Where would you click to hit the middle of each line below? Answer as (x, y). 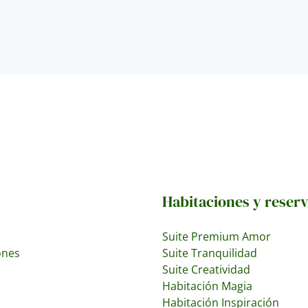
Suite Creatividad (206, 269)
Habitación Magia (207, 286)
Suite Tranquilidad (210, 253)
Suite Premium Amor (217, 236)
